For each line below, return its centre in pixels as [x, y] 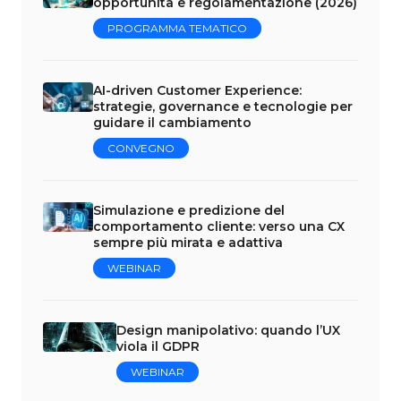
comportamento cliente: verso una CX [219, 226]
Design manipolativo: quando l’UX [229, 330]
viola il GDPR [158, 346]
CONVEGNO [141, 148]
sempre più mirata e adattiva [188, 242]
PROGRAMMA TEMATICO [177, 28]
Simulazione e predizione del [189, 210]
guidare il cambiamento [172, 122]
